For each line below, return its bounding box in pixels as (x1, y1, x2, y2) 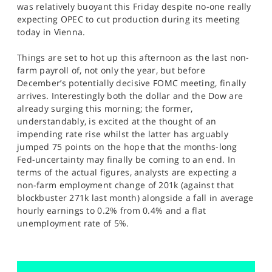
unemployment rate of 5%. (17, 217, 129, 229)
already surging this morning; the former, (17, 103, 193, 114)
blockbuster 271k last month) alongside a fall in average (17, 192, 254, 203)
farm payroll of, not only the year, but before (17, 64, 205, 76)
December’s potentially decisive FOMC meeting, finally (17, 77, 246, 89)
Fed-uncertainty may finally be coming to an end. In (17, 154, 236, 165)
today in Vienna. (17, 26, 86, 38)
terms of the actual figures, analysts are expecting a (17, 166, 237, 178)
